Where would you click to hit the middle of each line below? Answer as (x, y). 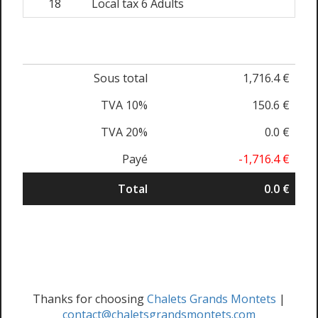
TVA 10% (124, 105)
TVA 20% (124, 132)
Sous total (121, 78)
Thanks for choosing (90, 299)
